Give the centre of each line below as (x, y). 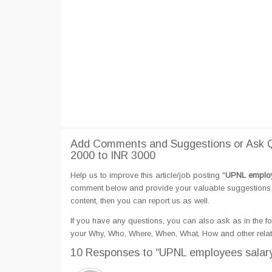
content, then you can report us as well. (140, 201)
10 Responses (107, 253)
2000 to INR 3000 (113, 155)
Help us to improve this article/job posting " (148, 175)
